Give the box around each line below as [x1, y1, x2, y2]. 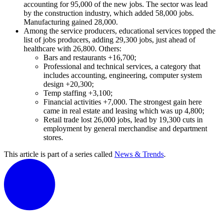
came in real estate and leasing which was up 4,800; [43, 107, 204, 115]
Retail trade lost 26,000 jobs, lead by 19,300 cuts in [43, 115, 203, 124]
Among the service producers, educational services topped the [24, 27, 216, 36]
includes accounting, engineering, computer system [43, 71, 202, 80]
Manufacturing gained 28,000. [24, 18, 118, 27]
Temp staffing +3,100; [43, 89, 112, 98]
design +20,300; [43, 80, 94, 89]
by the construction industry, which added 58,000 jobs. [24, 9, 194, 18]
